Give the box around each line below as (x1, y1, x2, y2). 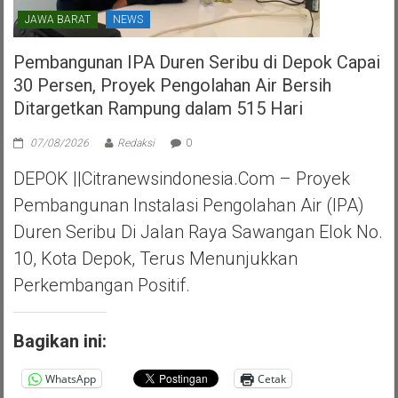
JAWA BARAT (25, 13, 92, 27)
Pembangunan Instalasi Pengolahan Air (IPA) (13, 195, 365, 217)
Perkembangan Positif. (13, 275, 191, 297)
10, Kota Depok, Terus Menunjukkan (13, 248, 298, 270)
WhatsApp (45, 370, 97, 386)
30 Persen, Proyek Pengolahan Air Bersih (13, 75, 332, 97)
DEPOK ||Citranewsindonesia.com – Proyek (13, 168, 351, 190)
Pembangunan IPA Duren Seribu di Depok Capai (13, 52, 381, 74)
